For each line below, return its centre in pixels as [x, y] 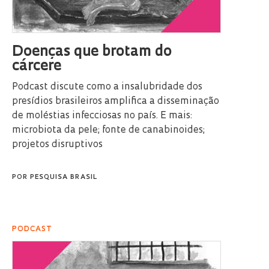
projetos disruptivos [57, 145]
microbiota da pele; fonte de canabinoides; [108, 131]
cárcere [37, 67]
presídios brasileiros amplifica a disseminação [116, 102]
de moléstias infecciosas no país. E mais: [102, 116]
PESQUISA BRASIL [64, 178]
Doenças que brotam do [92, 53]
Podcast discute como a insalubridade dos [107, 87]
